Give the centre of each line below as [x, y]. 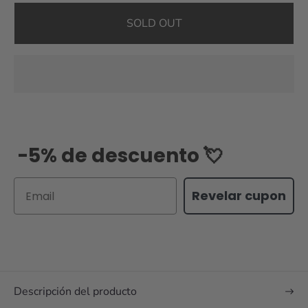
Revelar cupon [239, 196]
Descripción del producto [75, 292]
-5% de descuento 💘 [120, 156]
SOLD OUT [154, 24]
